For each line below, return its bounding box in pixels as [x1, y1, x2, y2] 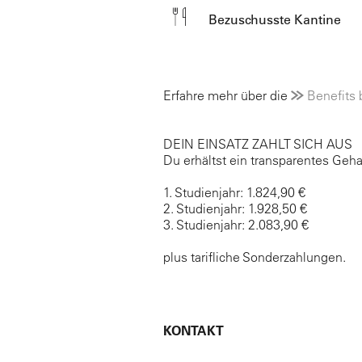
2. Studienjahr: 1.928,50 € [163, 200, 307, 217]
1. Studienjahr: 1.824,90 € [163, 183, 305, 200]
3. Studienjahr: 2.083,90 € [163, 216, 309, 233]
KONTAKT [163, 322, 224, 339]
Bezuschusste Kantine [208, 11, 341, 27]
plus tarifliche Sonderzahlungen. [163, 248, 346, 265]
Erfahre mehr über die [163, 86, 291, 103]
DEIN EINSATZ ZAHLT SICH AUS [163, 135, 352, 152]
